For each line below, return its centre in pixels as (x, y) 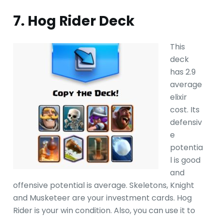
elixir (178, 97)
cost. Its (185, 109)
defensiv (186, 122)
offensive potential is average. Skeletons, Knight (103, 185)
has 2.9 (183, 72)
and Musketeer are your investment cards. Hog (102, 198)
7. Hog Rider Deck (74, 21)
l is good (185, 160)
